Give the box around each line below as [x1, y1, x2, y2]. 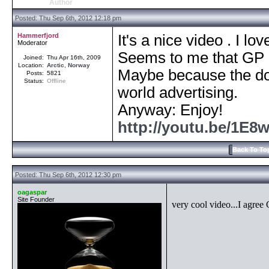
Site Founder [17, 196, 55, 203]
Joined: [23, 54, 46, 61]
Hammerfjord [17, 32, 59, 39]
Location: [18, 62, 46, 68]
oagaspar [17, 189, 47, 196]
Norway [68, 62, 90, 68]
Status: [24, 77, 46, 84]
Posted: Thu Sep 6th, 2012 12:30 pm [13, 171, 121, 178]
